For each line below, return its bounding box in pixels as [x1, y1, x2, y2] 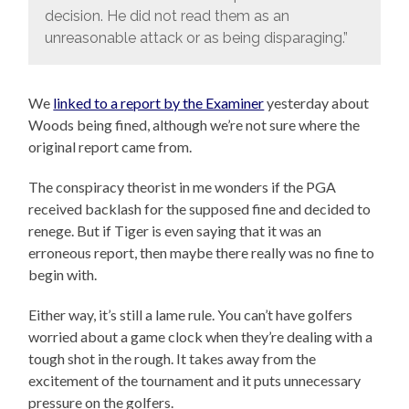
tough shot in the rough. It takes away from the [28, 350, 317, 368]
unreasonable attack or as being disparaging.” [44, 28, 348, 47]
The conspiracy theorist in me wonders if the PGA [28, 178, 337, 196]
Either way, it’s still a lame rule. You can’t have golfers [28, 306, 353, 324]
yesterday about [264, 94, 370, 112]
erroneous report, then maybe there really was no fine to [28, 244, 375, 262]
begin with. [28, 266, 98, 284]
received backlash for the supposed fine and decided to [28, 200, 372, 218]
